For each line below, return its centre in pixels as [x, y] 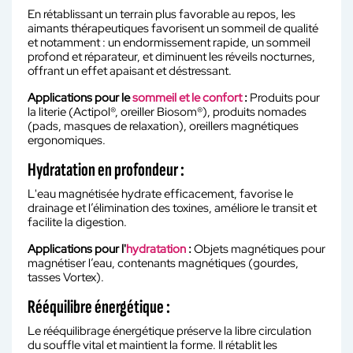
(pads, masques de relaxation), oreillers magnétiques [163, 126]
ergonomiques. [67, 140]
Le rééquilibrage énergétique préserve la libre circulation [169, 331]
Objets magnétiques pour [258, 249]
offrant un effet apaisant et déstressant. [130, 71]
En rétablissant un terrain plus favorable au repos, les [162, 14]
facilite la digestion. [77, 222]
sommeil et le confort [187, 97]
